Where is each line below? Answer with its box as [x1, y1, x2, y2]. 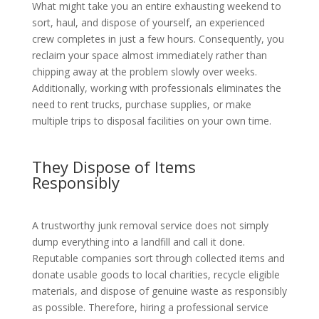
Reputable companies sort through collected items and [31, 251, 285, 266]
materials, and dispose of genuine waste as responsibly [31, 284, 287, 298]
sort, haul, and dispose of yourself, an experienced [31, 16, 265, 30]
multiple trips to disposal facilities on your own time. [31, 114, 271, 128]
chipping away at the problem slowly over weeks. [31, 65, 257, 79]
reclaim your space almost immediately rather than [31, 48, 267, 63]
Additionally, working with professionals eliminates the [31, 81, 281, 95]
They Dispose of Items [31, 156, 196, 178]
